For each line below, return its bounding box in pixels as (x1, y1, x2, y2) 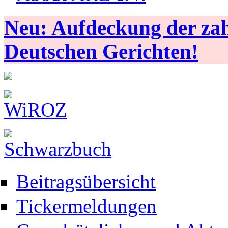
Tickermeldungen (16, 195, 157, 217)
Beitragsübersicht (16, 170, 156, 193)
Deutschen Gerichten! (4, 40, 198, 63)
